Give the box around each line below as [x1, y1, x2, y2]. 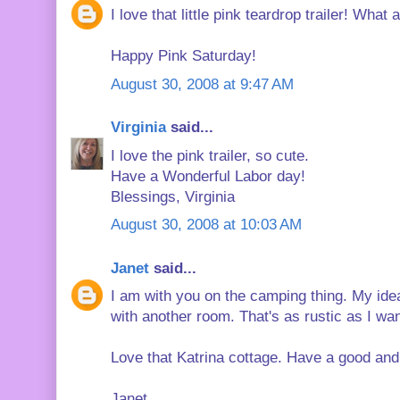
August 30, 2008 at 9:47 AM [111, 75, 294, 93]
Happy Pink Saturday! [111, 47, 256, 64]
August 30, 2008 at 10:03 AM [111, 216, 302, 233]
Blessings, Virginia [111, 187, 235, 205]
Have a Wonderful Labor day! [111, 167, 305, 185]
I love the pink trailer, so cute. [111, 146, 309, 164]
